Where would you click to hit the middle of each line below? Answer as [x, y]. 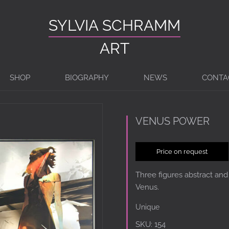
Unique [147, 207]
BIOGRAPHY [87, 78]
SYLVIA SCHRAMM [114, 25]
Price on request [182, 151]
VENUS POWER [172, 121]
